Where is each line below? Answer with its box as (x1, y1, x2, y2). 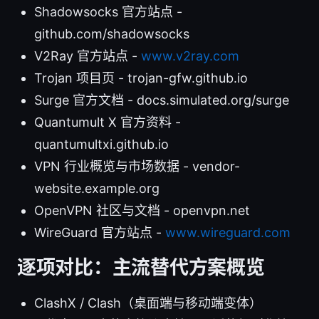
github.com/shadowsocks (34, 26, 189, 41)
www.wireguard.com (165, 224, 291, 240)
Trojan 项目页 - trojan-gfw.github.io (34, 70, 248, 85)
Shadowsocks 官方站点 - (34, 4, 182, 19)
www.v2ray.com (141, 48, 239, 63)
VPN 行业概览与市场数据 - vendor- (34, 158, 240, 174)
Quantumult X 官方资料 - (34, 114, 181, 130)
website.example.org (34, 180, 159, 196)
